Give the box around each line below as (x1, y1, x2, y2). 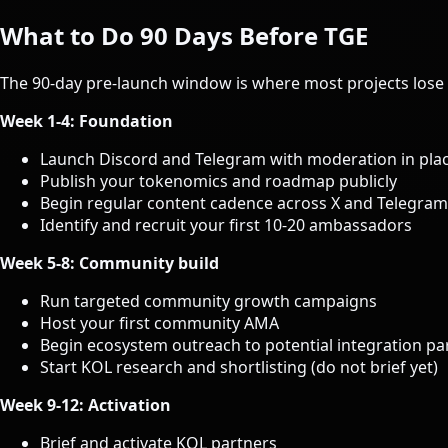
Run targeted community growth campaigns (40, 290, 377, 313)
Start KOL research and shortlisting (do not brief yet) (40, 356, 438, 379)
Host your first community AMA (40, 312, 279, 335)
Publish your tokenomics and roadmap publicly (40, 170, 397, 193)
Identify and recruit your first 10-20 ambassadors (40, 214, 412, 237)
